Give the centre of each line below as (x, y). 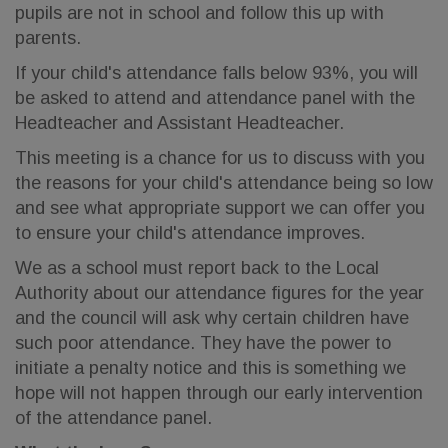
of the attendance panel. (113, 418)
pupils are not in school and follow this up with (199, 13)
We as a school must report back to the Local (197, 268)
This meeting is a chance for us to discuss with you (220, 158)
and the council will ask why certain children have (212, 318)
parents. (48, 38)
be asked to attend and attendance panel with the (215, 98)
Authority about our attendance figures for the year (219, 293)
